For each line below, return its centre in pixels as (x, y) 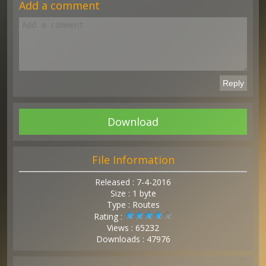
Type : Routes (133, 205)
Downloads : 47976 (133, 239)
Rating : (109, 216)
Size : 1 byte (133, 193)
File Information (133, 160)
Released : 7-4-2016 (133, 182)
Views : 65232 (133, 228)
